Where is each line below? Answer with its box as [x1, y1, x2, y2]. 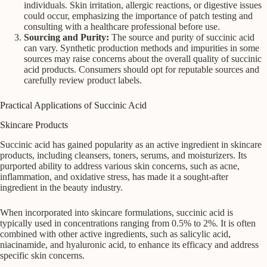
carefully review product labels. [24, 75, 142, 86]
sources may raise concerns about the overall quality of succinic [24, 54, 262, 64]
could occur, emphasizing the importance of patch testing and [24, 11, 253, 21]
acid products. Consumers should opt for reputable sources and [24, 64, 259, 75]
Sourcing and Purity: [24, 32, 109, 43]
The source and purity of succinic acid [109, 32, 254, 43]
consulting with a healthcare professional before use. [24, 21, 220, 32]
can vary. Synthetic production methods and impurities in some [24, 43, 259, 54]
